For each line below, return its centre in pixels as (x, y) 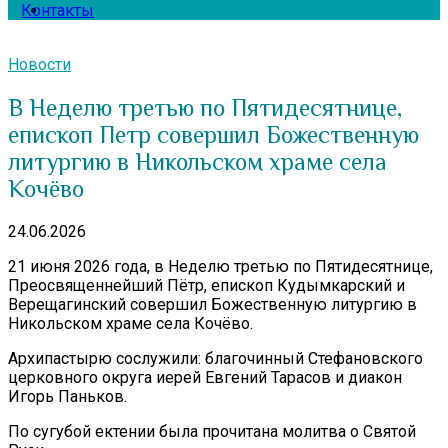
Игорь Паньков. (67, 396)
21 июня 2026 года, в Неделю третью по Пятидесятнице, (220, 266)
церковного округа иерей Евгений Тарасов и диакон (205, 377)
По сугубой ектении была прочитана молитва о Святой (212, 431)
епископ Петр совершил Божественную (213, 134)
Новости (39, 64)
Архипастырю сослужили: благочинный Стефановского (215, 358)
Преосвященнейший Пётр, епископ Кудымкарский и (206, 285)
